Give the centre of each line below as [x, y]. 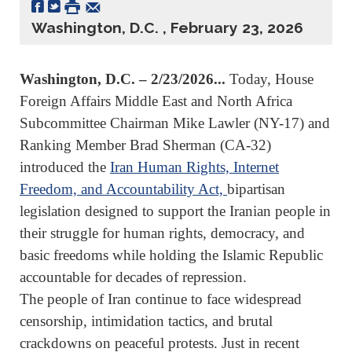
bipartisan [256, 189]
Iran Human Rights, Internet [194, 167]
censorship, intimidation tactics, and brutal [146, 321]
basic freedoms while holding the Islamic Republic [171, 255]
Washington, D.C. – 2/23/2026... [123, 79]
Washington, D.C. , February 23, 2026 [167, 27]
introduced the [65, 167]
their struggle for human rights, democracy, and [162, 233]
